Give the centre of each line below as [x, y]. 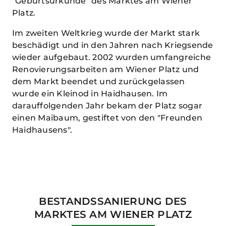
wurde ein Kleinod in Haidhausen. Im [90, 94]
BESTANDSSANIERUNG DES [113, 202]
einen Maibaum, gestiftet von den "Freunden [107, 118]
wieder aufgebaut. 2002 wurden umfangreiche [112, 58]
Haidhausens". [42, 130]
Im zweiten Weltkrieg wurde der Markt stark [106, 33]
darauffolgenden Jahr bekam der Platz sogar [107, 106]
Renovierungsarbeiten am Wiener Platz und [106, 70]
